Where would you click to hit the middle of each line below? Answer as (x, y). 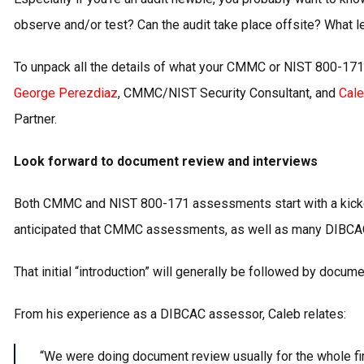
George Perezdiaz (66, 93)
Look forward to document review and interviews (166, 162)
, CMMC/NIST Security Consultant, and (228, 93)
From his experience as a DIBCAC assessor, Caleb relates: (180, 314)
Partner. (35, 119)
